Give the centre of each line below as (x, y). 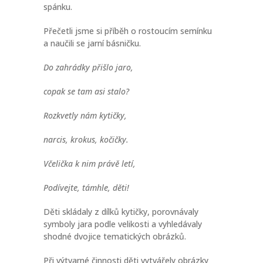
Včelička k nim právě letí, (90, 163)
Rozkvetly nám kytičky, (85, 115)
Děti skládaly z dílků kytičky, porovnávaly (121, 211)
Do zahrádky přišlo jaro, (88, 67)
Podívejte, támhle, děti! (86, 187)
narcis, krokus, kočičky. (86, 139)
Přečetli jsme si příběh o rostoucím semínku (128, 31)
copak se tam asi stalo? (86, 91)
